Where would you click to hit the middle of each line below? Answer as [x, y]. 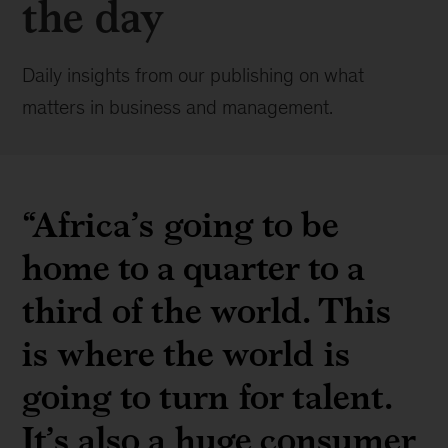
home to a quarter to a [193, 267]
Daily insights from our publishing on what [193, 75]
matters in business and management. [178, 107]
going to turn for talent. [207, 396]
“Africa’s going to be [180, 224]
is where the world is [186, 353]
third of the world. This [207, 310]
